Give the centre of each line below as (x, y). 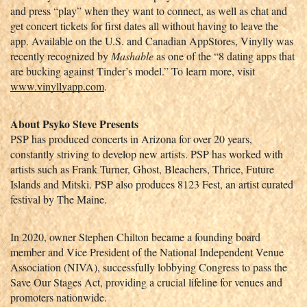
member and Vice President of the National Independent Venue (147, 251)
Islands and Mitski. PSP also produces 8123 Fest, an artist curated (152, 184)
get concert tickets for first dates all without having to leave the (144, 25)
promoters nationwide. (59, 297)
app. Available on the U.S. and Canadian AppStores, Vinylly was (152, 40)
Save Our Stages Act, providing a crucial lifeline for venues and (146, 282)
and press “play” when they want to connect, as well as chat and (149, 10)
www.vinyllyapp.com (57, 86)
